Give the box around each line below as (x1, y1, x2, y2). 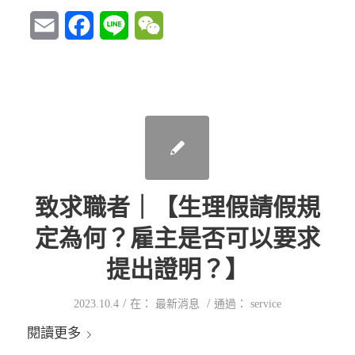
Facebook (93, 18, 143, 32)
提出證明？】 (105, 256, 249, 283)
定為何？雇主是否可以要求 (34, 225, 320, 252)
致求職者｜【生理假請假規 (34, 194, 320, 221)
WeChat (162, 18, 204, 32)
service (250, 298, 281, 311)
